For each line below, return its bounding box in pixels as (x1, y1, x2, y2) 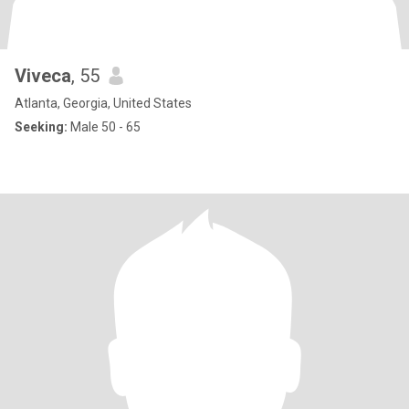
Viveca (15, 65, 71, 87)
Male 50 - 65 (68, 120, 141, 134)
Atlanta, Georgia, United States (15, 96, 192, 110)
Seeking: (15, 120, 68, 134)
